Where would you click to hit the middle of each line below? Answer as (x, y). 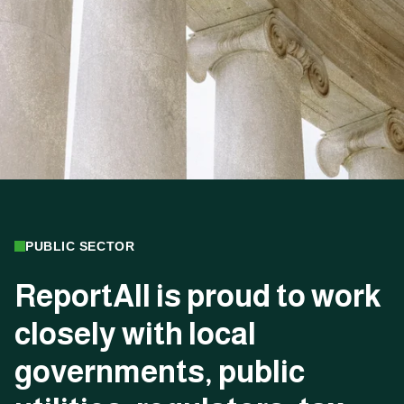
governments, (114, 372)
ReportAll (83, 296)
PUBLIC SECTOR (80, 246)
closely (65, 334)
